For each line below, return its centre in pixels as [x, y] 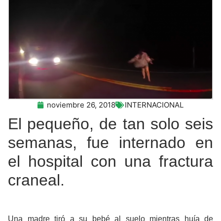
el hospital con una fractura [110, 161]
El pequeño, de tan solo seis [110, 124]
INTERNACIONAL [154, 105]
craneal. [36, 180]
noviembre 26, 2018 [81, 105]
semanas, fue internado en [110, 142]
